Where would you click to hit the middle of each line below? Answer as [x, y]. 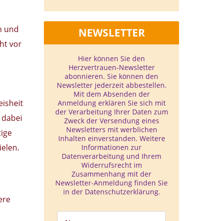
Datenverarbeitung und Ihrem [111, 156]
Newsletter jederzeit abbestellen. [111, 85]
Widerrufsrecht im [111, 165]
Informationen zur [111, 147]
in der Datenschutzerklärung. [111, 192]
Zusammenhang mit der [111, 174]
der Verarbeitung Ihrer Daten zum [111, 112]
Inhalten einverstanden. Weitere [111, 138]
